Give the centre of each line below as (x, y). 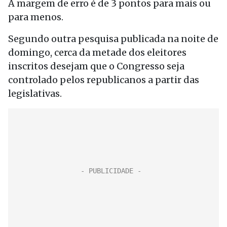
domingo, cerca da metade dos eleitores (97, 52)
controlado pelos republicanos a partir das (104, 80)
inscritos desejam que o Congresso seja (96, 66)
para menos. (36, 17)
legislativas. (35, 93)
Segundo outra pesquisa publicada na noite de (113, 39)
